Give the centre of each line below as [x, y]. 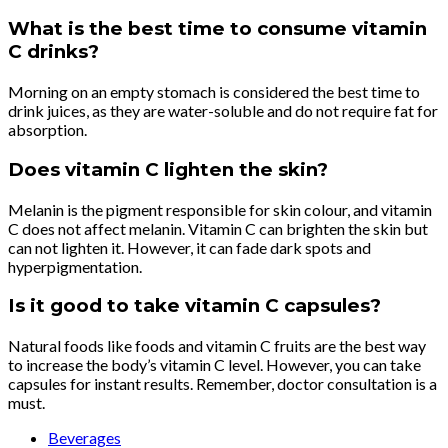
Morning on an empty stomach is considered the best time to [214, 92]
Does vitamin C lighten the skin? [168, 169]
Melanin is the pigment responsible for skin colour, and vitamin [220, 209]
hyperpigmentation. [76, 266]
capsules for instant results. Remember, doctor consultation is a [222, 383]
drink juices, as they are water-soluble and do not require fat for [223, 111]
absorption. [49, 130]
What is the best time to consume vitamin [217, 29]
